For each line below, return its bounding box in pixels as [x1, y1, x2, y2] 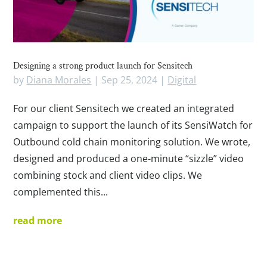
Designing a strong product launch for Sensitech [13, 59, 193, 72]
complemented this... [13, 185, 108, 198]
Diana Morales [26, 73, 92, 86]
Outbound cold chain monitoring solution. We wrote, [13, 135, 251, 148]
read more [13, 213, 63, 227]
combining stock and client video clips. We [13, 168, 203, 182]
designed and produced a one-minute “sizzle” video [13, 151, 244, 165]
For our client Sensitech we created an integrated [13, 101, 235, 115]
